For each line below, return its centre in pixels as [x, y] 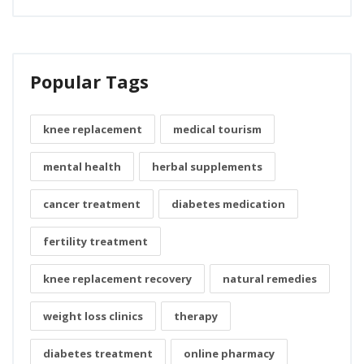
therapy [196, 316]
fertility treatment [95, 242]
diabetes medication [228, 204]
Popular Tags [89, 82]
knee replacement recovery [117, 279]
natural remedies [270, 279]
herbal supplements [207, 167]
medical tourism [217, 130]
